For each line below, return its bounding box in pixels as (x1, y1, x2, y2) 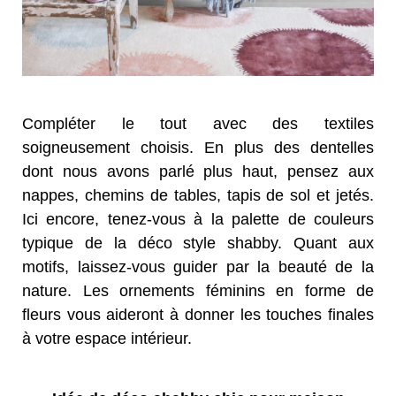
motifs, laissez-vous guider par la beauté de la (22, 257, 374, 276)
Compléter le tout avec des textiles (22, 114, 374, 133)
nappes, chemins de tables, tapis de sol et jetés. (22, 186, 374, 204)
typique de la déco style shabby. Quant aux (22, 233, 374, 252)
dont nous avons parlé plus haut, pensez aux (22, 162, 374, 180)
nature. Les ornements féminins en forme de (22, 281, 374, 300)
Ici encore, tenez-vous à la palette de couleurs (22, 209, 374, 228)
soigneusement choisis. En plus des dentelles (22, 138, 374, 156)
